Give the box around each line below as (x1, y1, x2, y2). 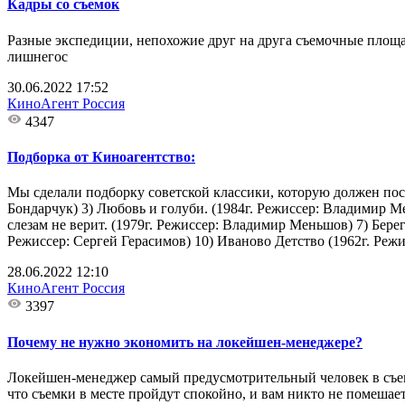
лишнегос (7, 48, 68, 64)
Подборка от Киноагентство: (7, 149, 195, 165)
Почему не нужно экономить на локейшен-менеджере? (7, 334, 363, 350)
